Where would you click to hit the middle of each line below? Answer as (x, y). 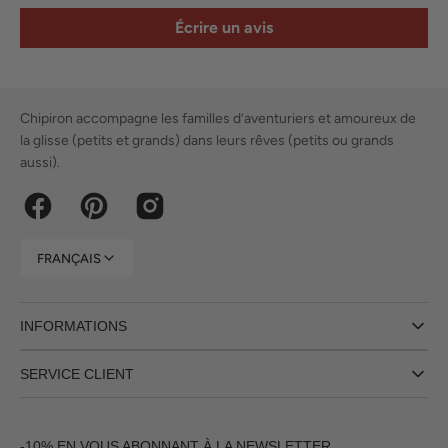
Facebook (52, 215)
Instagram (164, 215)
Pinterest (105, 215)
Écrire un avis (224, 27)
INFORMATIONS (73, 326)
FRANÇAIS (69, 258)
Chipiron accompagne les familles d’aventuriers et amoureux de (218, 118)
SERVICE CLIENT (77, 374)
